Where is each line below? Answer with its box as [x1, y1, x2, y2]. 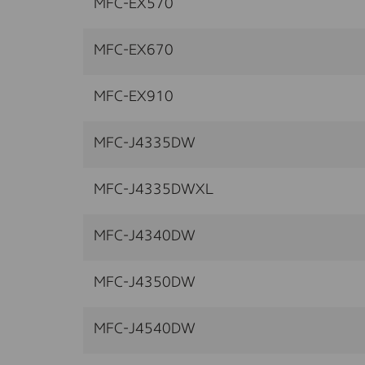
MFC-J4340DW [94, 228, 196, 244]
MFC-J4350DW [94, 275, 196, 290]
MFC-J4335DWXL [94, 182, 213, 197]
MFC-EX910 [94, 89, 174, 104]
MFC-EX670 [94, 42, 174, 58]
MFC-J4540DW [94, 321, 196, 336]
